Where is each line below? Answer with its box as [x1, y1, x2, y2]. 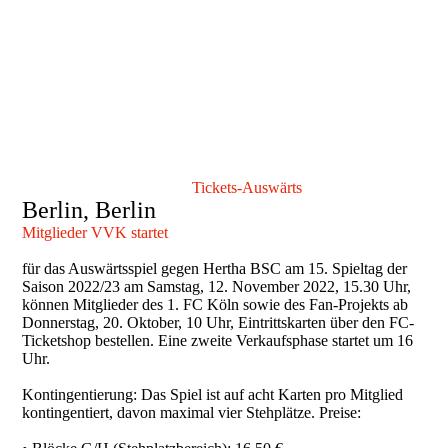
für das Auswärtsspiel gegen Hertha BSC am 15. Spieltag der [22, 259, 408, 277]
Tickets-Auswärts [192, 178, 303, 196]
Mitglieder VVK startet [22, 223, 169, 241]
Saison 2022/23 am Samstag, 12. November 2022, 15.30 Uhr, [22, 277, 412, 295]
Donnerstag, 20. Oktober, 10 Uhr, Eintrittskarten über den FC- [22, 313, 415, 331]
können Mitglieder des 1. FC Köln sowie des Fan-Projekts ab [22, 295, 409, 313]
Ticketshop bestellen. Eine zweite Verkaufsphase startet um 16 [22, 331, 414, 349]
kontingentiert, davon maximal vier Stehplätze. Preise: [22, 403, 366, 421]
